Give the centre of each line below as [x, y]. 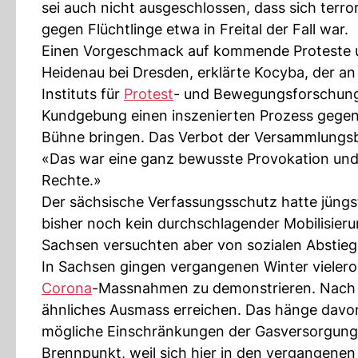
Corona [67, 288]
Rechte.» [72, 180]
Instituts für [83, 94]
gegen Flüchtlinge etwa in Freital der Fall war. [195, 29]
